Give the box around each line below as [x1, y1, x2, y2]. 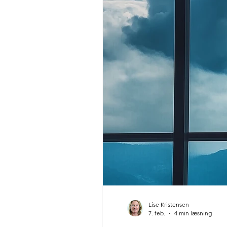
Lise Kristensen [148, 201, 189, 208]
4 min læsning [174, 209, 212, 217]
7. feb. [148, 209, 165, 217]
